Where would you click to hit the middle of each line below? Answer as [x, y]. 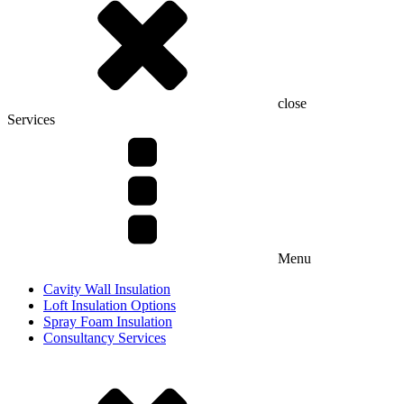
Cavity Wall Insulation [107, 289]
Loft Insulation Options [110, 305]
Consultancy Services [105, 337]
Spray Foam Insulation [108, 321]
